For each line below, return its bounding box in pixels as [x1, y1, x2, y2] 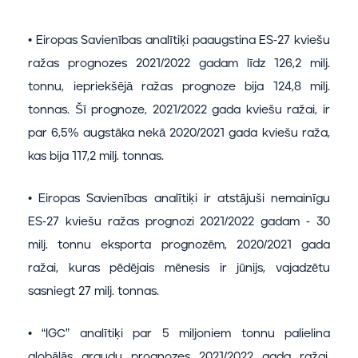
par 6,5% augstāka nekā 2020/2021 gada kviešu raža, [28, 127, 330, 140]
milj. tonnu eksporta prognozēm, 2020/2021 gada [28, 239, 330, 252]
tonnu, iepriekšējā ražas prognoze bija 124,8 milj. [28, 81, 330, 93]
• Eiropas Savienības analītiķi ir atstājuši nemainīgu [28, 193, 330, 205]
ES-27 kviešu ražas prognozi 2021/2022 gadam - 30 [28, 216, 330, 229]
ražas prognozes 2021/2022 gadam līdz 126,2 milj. [28, 58, 330, 70]
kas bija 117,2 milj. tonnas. [28, 150, 164, 163]
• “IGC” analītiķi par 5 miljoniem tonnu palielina [28, 328, 330, 340]
